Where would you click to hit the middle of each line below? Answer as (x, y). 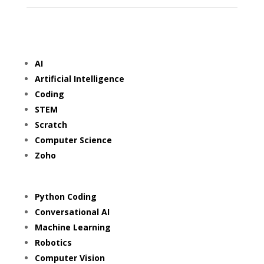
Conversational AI (73, 212)
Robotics (53, 242)
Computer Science (73, 140)
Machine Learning (74, 227)
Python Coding (65, 197)
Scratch (51, 125)
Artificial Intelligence (80, 79)
